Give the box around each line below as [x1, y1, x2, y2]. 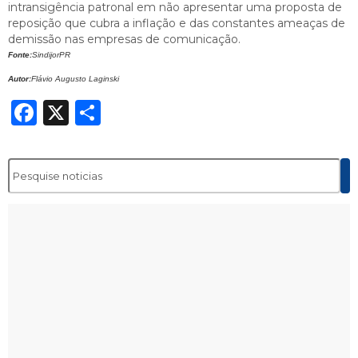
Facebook [37, 96, 160, 128]
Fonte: [8, 50, 32, 59]
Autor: [8, 74, 31, 83]
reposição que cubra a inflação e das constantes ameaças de [8, 15, 345, 30]
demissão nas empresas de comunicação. [8, 31, 241, 46]
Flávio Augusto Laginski [31, 74, 119, 83]
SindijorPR [32, 50, 70, 59]
